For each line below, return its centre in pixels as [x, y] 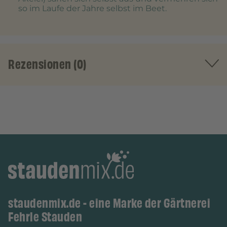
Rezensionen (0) [47, 65]
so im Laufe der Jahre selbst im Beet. [92, 9]
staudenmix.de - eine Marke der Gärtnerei [109, 203]
